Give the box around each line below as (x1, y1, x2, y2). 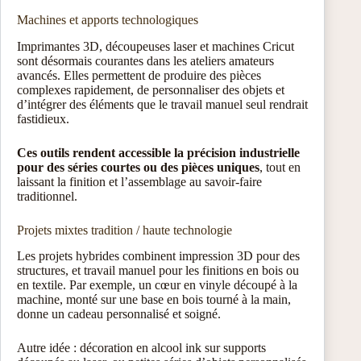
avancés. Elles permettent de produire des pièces (17, 68, 261, 82)
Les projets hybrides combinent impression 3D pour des (17, 249, 300, 263)
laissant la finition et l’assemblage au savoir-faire (17, 174, 262, 189)
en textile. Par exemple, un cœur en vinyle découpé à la (17, 278, 297, 293)
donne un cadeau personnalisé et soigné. (17, 307, 221, 322)
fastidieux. (17, 111, 69, 126)
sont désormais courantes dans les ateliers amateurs (17, 53, 274, 68)
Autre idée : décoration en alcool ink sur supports (17, 341, 266, 355)
